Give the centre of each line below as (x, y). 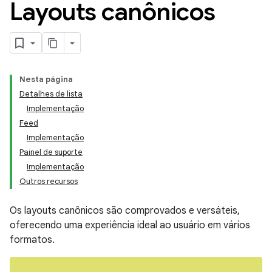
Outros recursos (49, 181)
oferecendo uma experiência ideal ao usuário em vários (130, 225)
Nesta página (46, 79)
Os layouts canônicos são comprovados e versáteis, (125, 211)
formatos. (32, 240)
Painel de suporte (51, 152)
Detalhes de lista (51, 94)
